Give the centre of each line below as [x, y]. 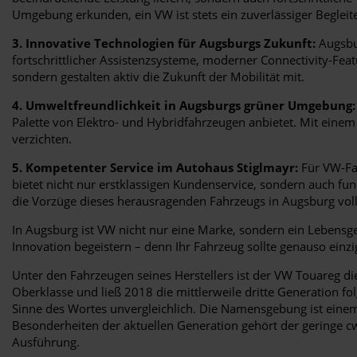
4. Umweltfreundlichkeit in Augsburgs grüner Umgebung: [184, 105]
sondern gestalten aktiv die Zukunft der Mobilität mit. [158, 76]
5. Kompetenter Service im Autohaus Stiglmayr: [155, 167]
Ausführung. [46, 341]
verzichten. [42, 138]
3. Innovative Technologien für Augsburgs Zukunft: [164, 43]
